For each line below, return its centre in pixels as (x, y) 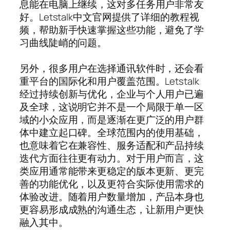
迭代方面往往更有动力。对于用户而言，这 (112, 158)
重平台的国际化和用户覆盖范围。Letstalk (109, 81)
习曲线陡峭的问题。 (63, 42)
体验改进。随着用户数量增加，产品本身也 (112, 196)
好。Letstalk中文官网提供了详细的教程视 (109, 17)
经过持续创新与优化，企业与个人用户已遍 (112, 94)
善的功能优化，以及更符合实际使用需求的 (112, 184)
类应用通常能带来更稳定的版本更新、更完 (112, 171)
